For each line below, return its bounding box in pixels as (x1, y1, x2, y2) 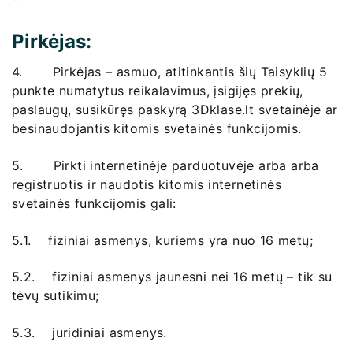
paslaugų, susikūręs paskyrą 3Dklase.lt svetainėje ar (12, 102, 338, 118)
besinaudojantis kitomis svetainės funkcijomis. (12, 121, 302, 137)
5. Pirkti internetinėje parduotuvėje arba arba (12, 157, 319, 173)
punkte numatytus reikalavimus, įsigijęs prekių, (12, 83, 308, 99)
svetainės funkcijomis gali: (12, 195, 176, 211)
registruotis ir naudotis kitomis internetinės (12, 176, 281, 192)
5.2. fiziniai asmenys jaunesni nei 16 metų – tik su (12, 269, 333, 285)
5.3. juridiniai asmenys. (12, 324, 167, 340)
